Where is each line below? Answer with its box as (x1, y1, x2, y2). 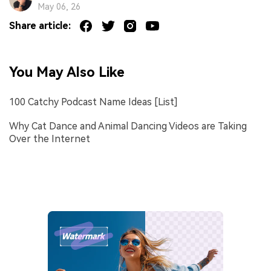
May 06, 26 (38, 2, 80, 12)
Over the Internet (9, 133, 90, 145)
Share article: (9, 20, 71, 32)
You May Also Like (9, 64, 125, 80)
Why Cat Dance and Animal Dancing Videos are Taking (9, 120, 247, 132)
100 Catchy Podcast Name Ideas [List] (9, 96, 178, 108)
